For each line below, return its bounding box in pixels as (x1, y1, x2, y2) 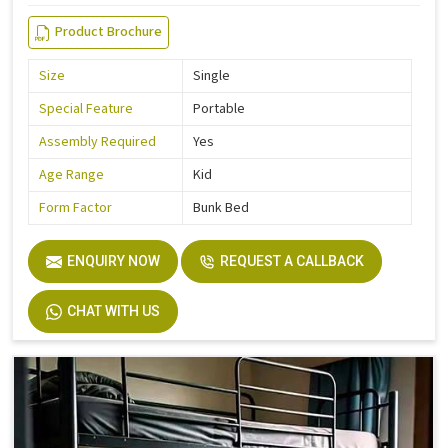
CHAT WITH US (67, 303, 160, 320)
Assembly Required (39, 132, 156, 153)
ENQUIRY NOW (67, 253, 160, 270)
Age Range (39, 165, 104, 186)
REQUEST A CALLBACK (220, 253, 364, 270)
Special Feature (39, 99, 133, 120)
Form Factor (39, 198, 112, 219)
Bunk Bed (193, 198, 249, 219)
